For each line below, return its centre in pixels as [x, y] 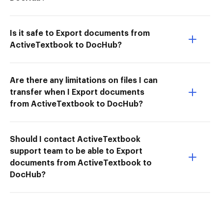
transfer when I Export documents [77, 92]
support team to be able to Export [76, 151]
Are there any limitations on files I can [84, 80]
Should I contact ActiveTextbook [75, 139]
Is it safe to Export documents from [80, 33]
